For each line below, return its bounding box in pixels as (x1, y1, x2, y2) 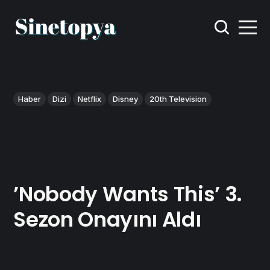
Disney (113, 93, 139, 104)
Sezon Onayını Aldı (13, 205, 201, 234)
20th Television (149, 93, 207, 104)
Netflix (78, 93, 102, 104)
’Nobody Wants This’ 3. (13, 180, 242, 209)
